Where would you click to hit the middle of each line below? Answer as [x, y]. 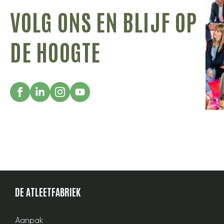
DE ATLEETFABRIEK [48, 192]
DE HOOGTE [55, 51]
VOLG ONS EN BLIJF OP [104, 21]
